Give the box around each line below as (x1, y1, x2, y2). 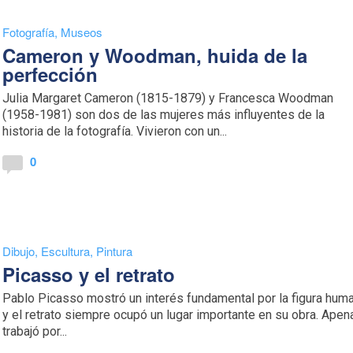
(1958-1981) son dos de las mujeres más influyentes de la (2, 107, 325, 122)
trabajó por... (2, 324, 68, 339)
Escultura (41, 243, 91, 259)
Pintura (96, 243, 133, 259)
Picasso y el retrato (2, 261, 176, 288)
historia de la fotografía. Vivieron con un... (2, 124, 228, 139)
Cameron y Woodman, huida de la (2, 42, 308, 69)
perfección (2, 61, 98, 87)
